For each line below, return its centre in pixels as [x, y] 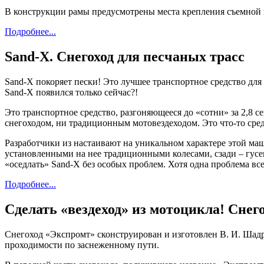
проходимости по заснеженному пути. [82, 245]
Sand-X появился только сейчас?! [71, 92]
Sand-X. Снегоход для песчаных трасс [125, 57]
